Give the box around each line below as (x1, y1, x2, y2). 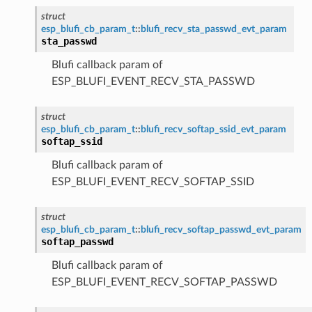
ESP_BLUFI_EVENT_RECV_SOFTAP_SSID (51, 175, 254, 187)
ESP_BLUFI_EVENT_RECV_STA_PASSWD (51, 75, 255, 87)
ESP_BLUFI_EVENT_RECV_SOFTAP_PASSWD (51, 276, 277, 288)
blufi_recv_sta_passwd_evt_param (140, 23, 287, 34)
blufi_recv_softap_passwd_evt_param (140, 224, 302, 235)
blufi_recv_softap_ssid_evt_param (140, 123, 286, 134)
